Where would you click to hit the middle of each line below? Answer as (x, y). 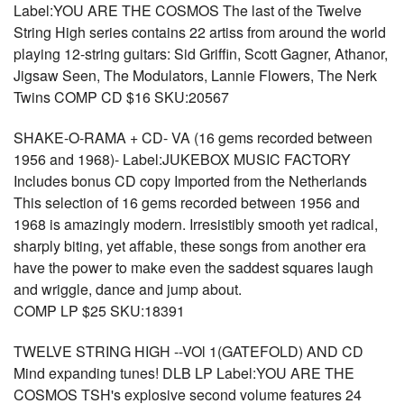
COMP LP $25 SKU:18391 (99, 311)
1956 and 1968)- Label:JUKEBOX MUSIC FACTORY (182, 159)
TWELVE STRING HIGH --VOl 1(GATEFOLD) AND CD (188, 351)
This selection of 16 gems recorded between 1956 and (187, 202)
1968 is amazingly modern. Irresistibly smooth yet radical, (196, 224)
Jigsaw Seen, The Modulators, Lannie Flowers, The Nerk (195, 75)
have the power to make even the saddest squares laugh (193, 267)
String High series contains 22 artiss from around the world (200, 32)
